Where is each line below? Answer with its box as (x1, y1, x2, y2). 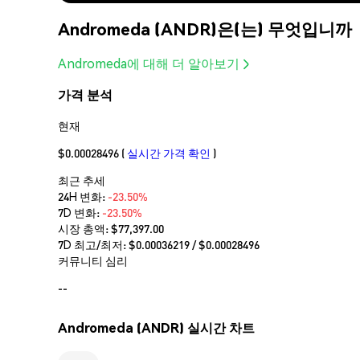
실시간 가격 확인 (127, 145, 211, 160)
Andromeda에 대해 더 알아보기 (58, 55, 239, 72)
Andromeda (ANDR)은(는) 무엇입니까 (58, 17, 352, 39)
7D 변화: (58, 204, 102, 219)
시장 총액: (58, 220, 111, 235)
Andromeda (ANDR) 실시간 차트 (58, 319, 255, 337)
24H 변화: (58, 188, 108, 203)
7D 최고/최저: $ (58, 236, 136, 252)
